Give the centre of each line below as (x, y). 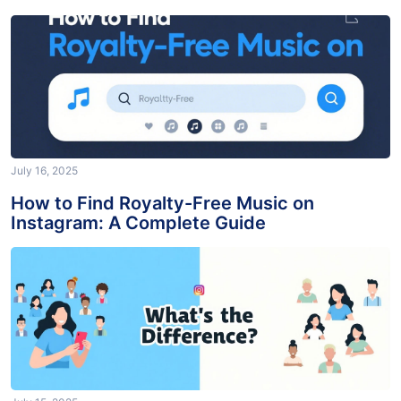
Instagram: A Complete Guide (138, 236)
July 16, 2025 (44, 183)
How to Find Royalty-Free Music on (162, 216)
